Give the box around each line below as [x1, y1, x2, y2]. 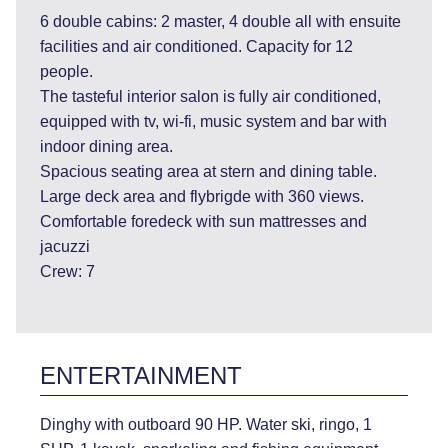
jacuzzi [40, 237, 90, 255]
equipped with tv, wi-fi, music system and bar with [40, 112, 387, 130]
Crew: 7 [40, 262, 95, 280]
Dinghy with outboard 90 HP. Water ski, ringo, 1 [40, 415, 372, 433]
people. [40, 62, 93, 80]
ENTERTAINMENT [40, 361, 242, 389]
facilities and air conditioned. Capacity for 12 [40, 37, 353, 55]
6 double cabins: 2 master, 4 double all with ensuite [40, 12, 401, 30]
